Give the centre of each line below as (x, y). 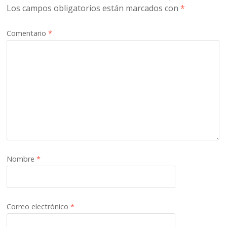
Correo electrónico (39, 206)
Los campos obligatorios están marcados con (94, 8)
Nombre (22, 159)
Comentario (28, 33)
